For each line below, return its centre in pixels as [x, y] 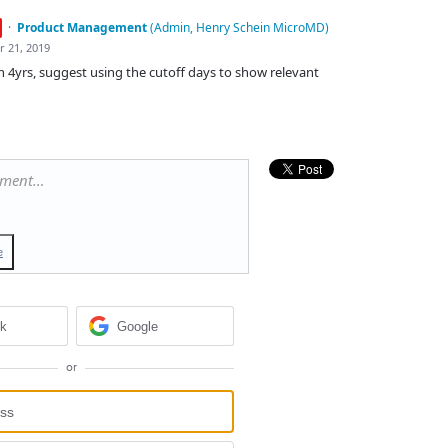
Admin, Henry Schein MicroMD [239, 27]
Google [137, 326]
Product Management [81, 27]
